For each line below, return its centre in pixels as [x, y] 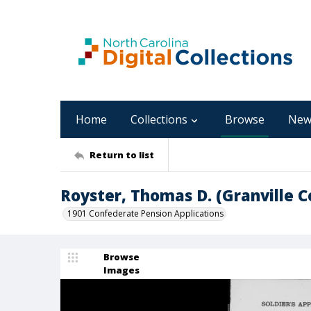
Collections [159, 119]
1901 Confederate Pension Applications [145, 213]
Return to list [122, 154]
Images [121, 270]
